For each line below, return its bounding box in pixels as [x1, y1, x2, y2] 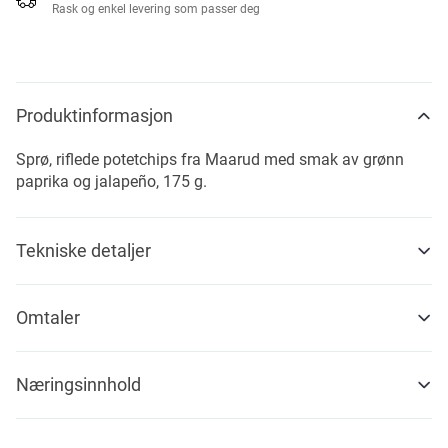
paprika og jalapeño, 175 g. [16, 172, 207, 191]
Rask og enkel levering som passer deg [52, 2, 260, 16]
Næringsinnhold [16, 374, 141, 395]
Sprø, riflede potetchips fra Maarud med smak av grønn [16, 150, 404, 169]
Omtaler [16, 307, 80, 328]
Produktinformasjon [16, 105, 173, 126]
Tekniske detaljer [16, 240, 151, 261]
